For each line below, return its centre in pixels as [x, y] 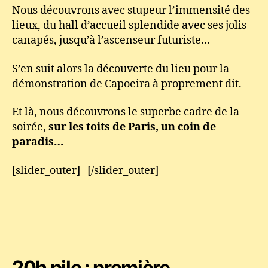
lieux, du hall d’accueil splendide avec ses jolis [129, 25]
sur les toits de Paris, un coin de [132, 127]
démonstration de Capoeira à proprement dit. [127, 84]
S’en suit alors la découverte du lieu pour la [121, 69]
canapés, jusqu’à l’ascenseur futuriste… [111, 40]
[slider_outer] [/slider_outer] [85, 170]
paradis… [38, 142]
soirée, [30, 127]
